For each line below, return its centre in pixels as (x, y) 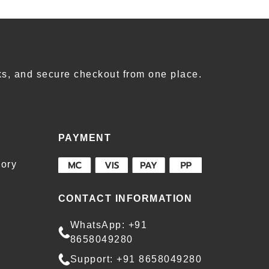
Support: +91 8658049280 (136, 259)
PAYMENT (84, 138)
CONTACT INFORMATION (125, 198)
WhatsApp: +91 (108, 225)
